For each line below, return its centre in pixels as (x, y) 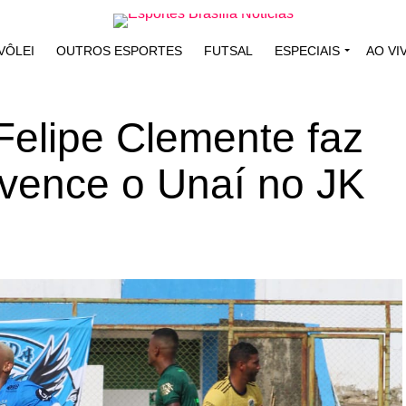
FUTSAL (228, 51)
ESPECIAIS (307, 51)
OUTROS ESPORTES (119, 51)
